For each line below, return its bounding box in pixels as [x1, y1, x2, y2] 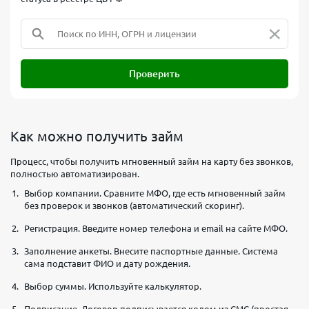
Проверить [129, 68, 180, 79]
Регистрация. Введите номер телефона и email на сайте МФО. [24, 223, 288, 233]
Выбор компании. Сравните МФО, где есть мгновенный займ [24, 188, 286, 198]
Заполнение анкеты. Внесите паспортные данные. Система [24, 246, 278, 256]
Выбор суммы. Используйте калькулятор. [24, 281, 201, 291]
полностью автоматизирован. [10, 168, 139, 179]
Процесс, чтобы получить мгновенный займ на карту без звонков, [10, 156, 293, 166]
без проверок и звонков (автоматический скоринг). [24, 200, 244, 210]
